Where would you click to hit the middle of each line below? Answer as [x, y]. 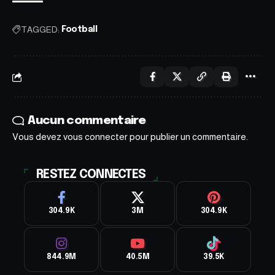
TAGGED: [40, 29]
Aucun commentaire [87, 121]
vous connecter [95, 137]
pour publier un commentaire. [188, 137]
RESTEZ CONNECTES [91, 175]
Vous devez [38, 137]
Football [79, 29]
